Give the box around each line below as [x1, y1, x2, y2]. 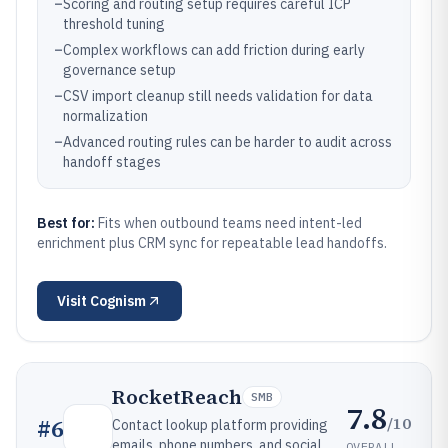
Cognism [90, 292, 146, 310]
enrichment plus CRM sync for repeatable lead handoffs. [37, 234, 387, 252]
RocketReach [112, 383, 242, 411]
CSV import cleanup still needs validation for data [63, 87, 373, 105]
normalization [63, 107, 148, 125]
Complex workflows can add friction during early [63, 41, 365, 59]
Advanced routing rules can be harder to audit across [63, 133, 392, 151]
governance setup [63, 61, 176, 79]
